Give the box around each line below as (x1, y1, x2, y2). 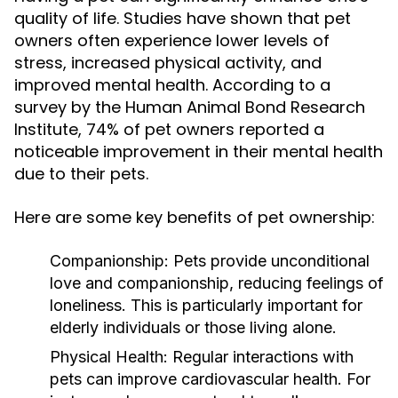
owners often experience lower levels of (14, 29, 330, 52)
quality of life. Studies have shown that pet (14, 7, 351, 29)
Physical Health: (50, 347, 168, 366)
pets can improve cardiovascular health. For (50, 370, 370, 388)
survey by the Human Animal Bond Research (14, 96, 365, 118)
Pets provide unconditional (169, 251, 370, 270)
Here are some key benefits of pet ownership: (14, 206, 375, 228)
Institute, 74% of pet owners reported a (14, 118, 324, 140)
